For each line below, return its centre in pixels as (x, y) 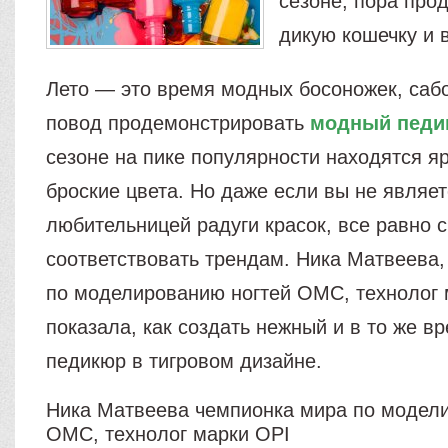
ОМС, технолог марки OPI (168, 434)
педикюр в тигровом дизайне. (184, 361)
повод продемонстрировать (178, 123)
